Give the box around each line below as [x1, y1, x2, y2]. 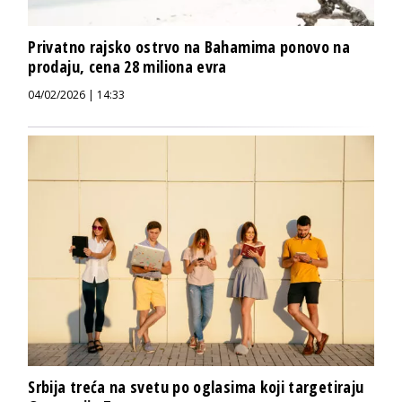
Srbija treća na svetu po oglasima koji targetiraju [28, 375, 364, 398]
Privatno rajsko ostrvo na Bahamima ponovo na [28, 36, 351, 58]
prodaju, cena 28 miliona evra [28, 56, 227, 78]
